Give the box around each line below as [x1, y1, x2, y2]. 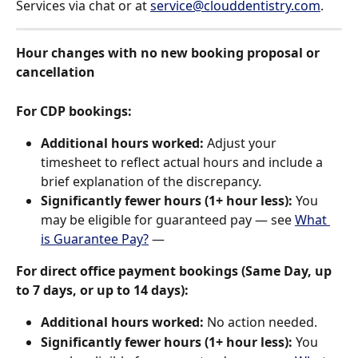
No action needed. [204, 313, 317, 332]
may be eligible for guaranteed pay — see [41, 211, 295, 229]
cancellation [16, 63, 95, 82]
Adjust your [204, 134, 280, 153]
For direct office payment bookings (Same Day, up [16, 262, 335, 280]
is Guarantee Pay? [41, 230, 149, 249]
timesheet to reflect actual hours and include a [41, 153, 326, 172]
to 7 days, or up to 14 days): [16, 281, 189, 300]
